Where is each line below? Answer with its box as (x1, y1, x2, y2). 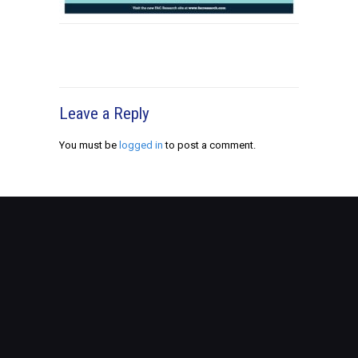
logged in (119, 139, 163, 151)
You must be (59, 139, 119, 151)
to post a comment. (163, 139, 256, 151)
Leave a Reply (59, 104, 149, 123)
